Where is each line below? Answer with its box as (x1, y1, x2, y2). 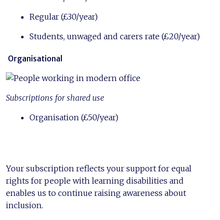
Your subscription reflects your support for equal (6, 164, 192, 174)
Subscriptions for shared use (6, 93, 104, 103)
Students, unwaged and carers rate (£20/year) (29, 31, 200, 41)
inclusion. (6, 200, 43, 211)
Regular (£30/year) (29, 11, 98, 22)
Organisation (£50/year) (29, 112, 118, 123)
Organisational (8, 54, 62, 63)
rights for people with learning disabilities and (6, 176, 184, 186)
